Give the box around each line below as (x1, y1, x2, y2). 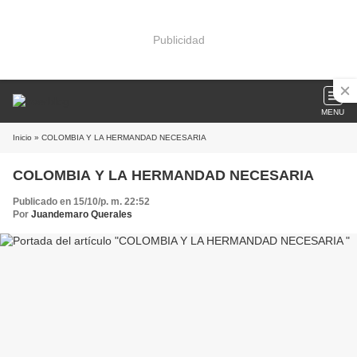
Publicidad (152, 33, 205, 46)
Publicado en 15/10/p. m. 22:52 (13, 196, 150, 207)
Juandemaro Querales (31, 209, 132, 220)
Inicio (13, 133, 32, 142)
